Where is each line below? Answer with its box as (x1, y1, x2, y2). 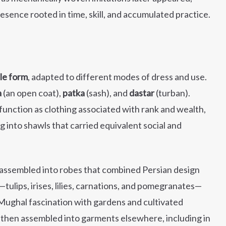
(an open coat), (2, 87, 63, 98)
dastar (129, 87, 154, 98)
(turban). (154, 87, 190, 98)
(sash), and (85, 87, 129, 98)
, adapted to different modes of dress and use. (28, 71, 207, 82)
